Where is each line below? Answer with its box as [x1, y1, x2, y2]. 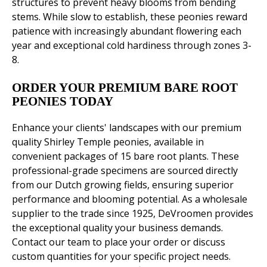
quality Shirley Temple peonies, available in [12, 135, 204, 149]
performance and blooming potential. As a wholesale [12, 193, 247, 206]
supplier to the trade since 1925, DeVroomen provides [12, 207, 253, 221]
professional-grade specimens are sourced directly [12, 164, 238, 178]
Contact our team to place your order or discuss [12, 235, 225, 249]
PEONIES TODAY [12, 94, 113, 109]
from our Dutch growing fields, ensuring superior [12, 178, 234, 192]
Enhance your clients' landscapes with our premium [12, 121, 241, 135]
